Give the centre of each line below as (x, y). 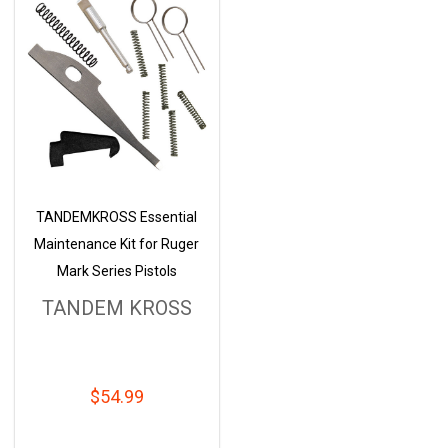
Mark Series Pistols (116, 271)
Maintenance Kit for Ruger (116, 244)
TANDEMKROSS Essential (116, 217)
